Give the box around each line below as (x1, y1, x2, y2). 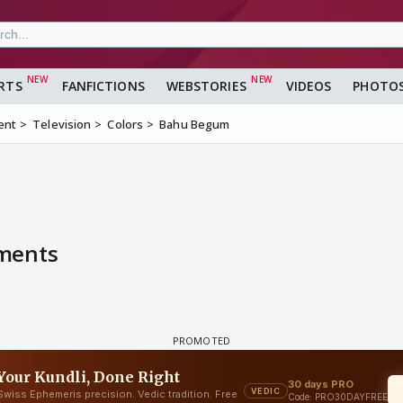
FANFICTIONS (61, 77, 145, 95)
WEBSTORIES (166, 77, 246, 95)
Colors (107, 116, 144, 133)
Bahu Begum (159, 116, 230, 133)
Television (32, 116, 92, 133)
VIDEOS (285, 77, 332, 95)
